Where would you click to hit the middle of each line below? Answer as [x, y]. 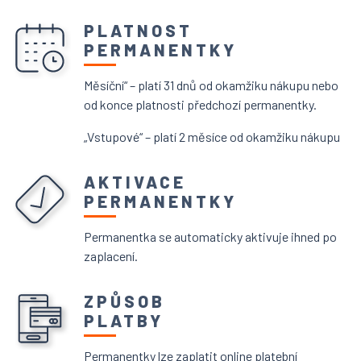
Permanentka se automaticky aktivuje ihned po [210, 237]
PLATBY [124, 320]
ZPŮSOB [124, 301]
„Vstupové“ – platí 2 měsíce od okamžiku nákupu [212, 137]
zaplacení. [111, 256]
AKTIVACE [135, 182]
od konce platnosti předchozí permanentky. [200, 104]
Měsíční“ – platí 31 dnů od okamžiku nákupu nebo [211, 85]
